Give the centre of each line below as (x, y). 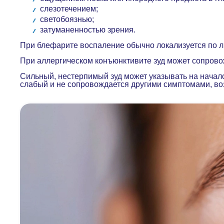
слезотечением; (70, 9)
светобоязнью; (68, 19)
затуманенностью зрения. (89, 30)
